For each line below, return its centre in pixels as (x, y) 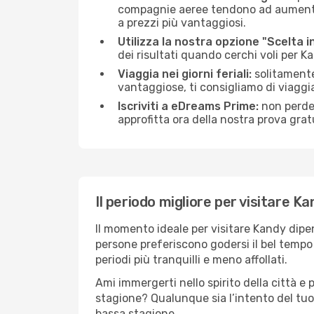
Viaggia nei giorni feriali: (185, 74)
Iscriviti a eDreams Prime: (188, 106)
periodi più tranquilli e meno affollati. (191, 260)
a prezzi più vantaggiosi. (182, 23)
